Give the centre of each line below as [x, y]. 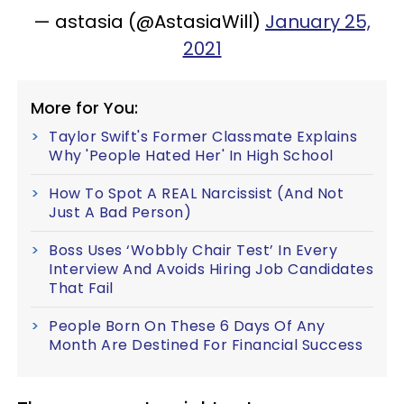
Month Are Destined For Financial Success [206, 344]
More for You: [84, 107]
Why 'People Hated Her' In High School [191, 155]
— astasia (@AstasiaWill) [149, 21]
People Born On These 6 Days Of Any [187, 326]
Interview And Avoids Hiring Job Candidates [211, 269]
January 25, [318, 21]
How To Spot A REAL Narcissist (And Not [196, 193]
